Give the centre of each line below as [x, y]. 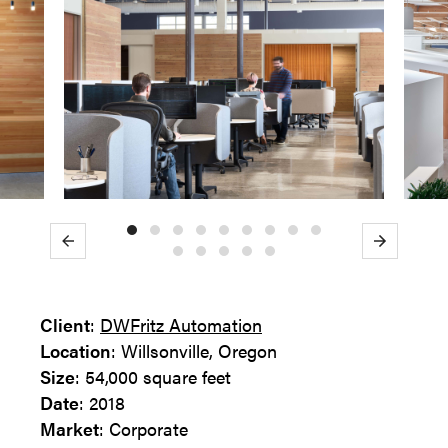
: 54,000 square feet [153, 376]
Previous [90, 243]
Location [75, 350]
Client [65, 324]
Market [69, 428]
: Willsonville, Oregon [194, 350]
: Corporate [143, 428]
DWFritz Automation [181, 324]
